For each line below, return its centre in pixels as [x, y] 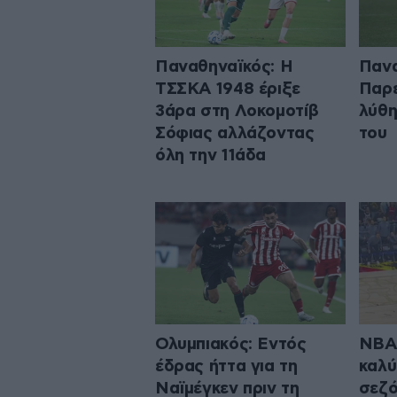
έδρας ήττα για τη [226, 367]
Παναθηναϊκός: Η [224, 66]
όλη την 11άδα [211, 155]
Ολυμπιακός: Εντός [231, 345]
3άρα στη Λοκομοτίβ [237, 111]
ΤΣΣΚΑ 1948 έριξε [228, 89]
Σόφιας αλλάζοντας [235, 133]
